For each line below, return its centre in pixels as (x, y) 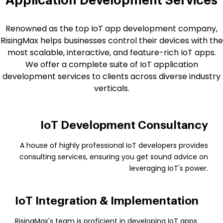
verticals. (111, 88)
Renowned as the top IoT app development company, (111, 29)
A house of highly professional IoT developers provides (114, 145)
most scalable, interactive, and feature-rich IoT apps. (111, 53)
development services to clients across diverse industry (111, 76)
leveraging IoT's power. (169, 168)
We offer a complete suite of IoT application (111, 64)
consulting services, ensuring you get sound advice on (114, 157)
